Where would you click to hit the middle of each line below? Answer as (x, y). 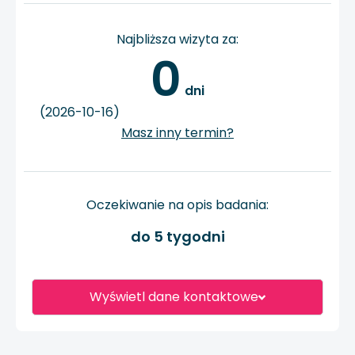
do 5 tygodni (177, 237)
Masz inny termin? (177, 132)
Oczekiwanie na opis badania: (177, 204)
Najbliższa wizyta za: (177, 39)
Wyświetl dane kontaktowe (174, 297)
